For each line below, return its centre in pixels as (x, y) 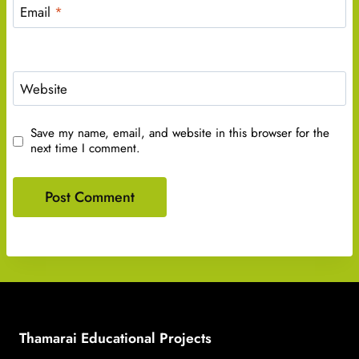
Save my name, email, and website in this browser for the (180, 133)
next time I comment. (86, 149)
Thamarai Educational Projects (115, 339)
